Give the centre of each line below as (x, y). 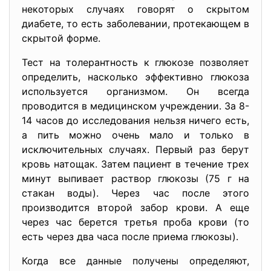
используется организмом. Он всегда (135, 91)
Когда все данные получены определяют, (135, 261)
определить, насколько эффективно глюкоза (135, 77)
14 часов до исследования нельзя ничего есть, (135, 120)
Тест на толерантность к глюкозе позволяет (135, 62)
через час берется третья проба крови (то (135, 222)
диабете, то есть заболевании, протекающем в (135, 24)
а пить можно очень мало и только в (135, 135)
